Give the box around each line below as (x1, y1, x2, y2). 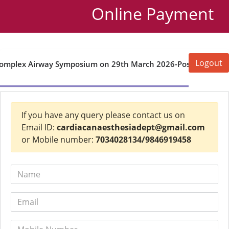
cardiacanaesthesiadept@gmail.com (57, 122, 205, 133)
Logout (195, 57, 222, 68)
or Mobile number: (21, 134, 96, 145)
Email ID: (21, 122, 57, 133)
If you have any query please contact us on (21, 109, 185, 121)
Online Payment (91, 3, 214, 25)
